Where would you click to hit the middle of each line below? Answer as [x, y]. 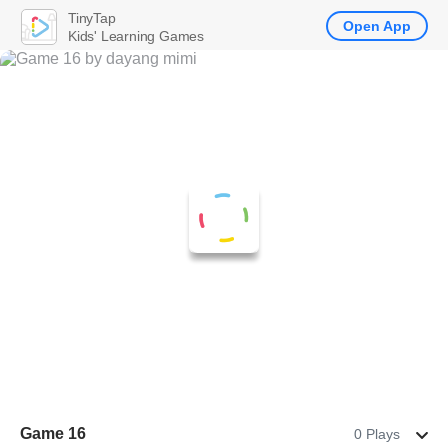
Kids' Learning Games [136, 35]
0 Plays [377, 434]
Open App [377, 26]
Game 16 [53, 433]
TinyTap [92, 17]
